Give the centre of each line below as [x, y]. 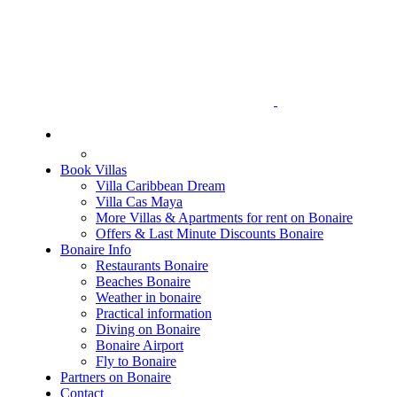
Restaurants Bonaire [152, 265]
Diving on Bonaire [148, 329]
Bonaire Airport [140, 345]
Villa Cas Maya [139, 202]
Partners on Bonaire [116, 377]
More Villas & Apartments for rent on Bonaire [224, 218]
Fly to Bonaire [136, 361]
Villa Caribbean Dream [160, 186]
